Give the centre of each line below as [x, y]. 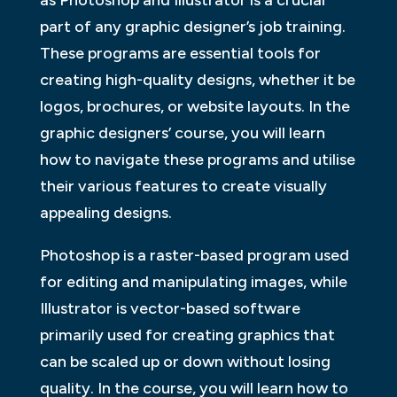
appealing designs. [105, 213]
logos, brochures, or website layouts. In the [195, 107]
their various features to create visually [183, 187]
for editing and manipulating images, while [193, 282]
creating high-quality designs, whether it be [197, 80]
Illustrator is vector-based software [170, 309]
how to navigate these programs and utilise [197, 160]
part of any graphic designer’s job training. [192, 27]
